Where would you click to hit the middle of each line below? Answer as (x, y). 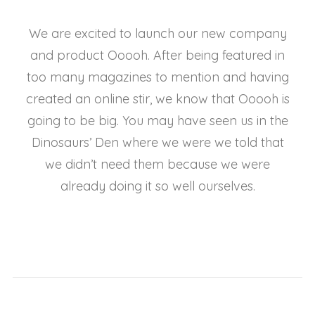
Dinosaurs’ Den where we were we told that (157, 142)
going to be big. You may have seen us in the (157, 121)
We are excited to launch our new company (157, 33)
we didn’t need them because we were (157, 164)
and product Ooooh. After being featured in (157, 55)
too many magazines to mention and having (157, 77)
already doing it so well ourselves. (157, 186)
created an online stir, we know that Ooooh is (157, 99)
